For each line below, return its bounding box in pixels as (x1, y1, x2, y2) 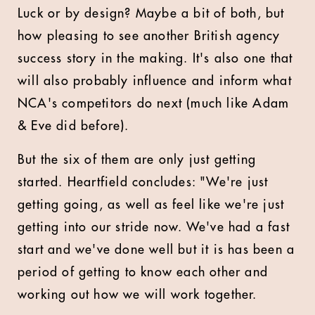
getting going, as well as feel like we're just (18, 198, 285, 211)
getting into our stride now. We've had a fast (18, 221, 290, 233)
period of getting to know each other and (18, 266, 269, 278)
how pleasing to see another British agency (18, 30, 281, 42)
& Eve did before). (18, 120, 129, 132)
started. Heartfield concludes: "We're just (18, 176, 269, 188)
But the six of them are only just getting (18, 153, 257, 166)
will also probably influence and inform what (18, 75, 292, 87)
